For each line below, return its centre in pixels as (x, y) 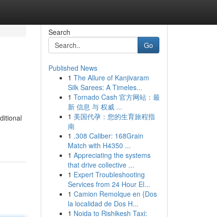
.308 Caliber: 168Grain (108, 136)
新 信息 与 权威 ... (95, 107)
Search (59, 32)
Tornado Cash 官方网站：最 (116, 97)
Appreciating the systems (112, 155)
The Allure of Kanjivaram (111, 77)
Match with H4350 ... (99, 145)
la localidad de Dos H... (103, 203)
